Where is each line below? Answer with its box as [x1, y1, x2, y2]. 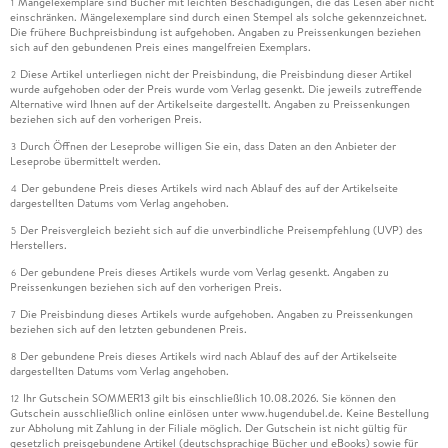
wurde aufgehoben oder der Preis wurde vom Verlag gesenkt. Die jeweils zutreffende [9, 81, 422, 98]
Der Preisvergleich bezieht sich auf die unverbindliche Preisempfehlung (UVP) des [19, 222, 423, 239]
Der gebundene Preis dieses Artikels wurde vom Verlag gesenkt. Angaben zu [19, 264, 389, 281]
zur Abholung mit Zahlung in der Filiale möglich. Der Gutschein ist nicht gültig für [9, 420, 407, 437]
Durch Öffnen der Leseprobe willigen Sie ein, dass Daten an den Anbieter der [19, 138, 396, 155]
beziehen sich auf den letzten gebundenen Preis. [9, 321, 247, 338]
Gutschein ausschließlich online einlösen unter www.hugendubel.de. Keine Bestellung [9, 405, 429, 422]
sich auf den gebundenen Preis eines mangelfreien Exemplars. [9, 39, 311, 56]
